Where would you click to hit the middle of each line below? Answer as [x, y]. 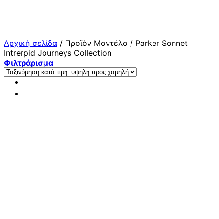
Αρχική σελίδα [31, 43]
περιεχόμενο [28, 28]
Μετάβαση [23, 8]
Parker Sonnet [160, 43]
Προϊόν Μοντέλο [96, 43]
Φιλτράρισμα [29, 63]
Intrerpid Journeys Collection [58, 53]
